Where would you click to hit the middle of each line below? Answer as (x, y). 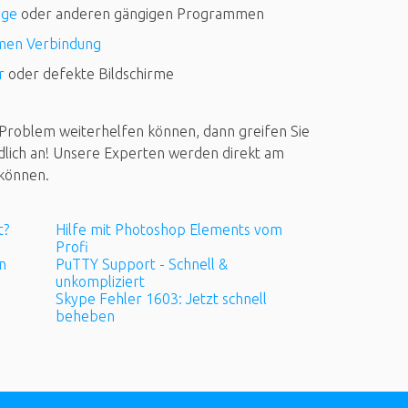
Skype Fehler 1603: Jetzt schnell (161, 299)
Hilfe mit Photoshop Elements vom (169, 229)
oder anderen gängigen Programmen (141, 13)
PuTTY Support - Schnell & (142, 264)
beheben (85, 316)
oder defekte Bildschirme (89, 73)
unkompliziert (100, 281)
